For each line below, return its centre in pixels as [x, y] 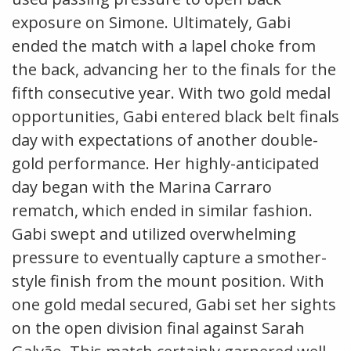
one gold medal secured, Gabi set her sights [174, 304]
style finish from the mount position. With [168, 280]
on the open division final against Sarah [158, 327]
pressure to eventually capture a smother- [169, 257]
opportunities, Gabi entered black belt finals [175, 116]
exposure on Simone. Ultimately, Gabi [151, 22]
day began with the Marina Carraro [142, 186]
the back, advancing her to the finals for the [174, 69]
